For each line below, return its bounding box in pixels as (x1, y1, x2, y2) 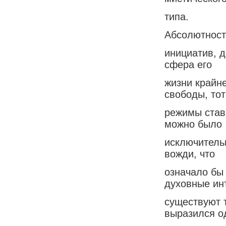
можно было (164, 118, 222, 130)
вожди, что (164, 148, 215, 159)
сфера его (164, 59, 212, 70)
